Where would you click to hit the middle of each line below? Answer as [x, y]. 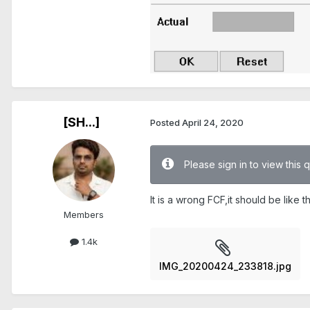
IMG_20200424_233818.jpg [225, 266]
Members [84, 214]
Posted [166, 123]
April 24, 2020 [213, 123]
